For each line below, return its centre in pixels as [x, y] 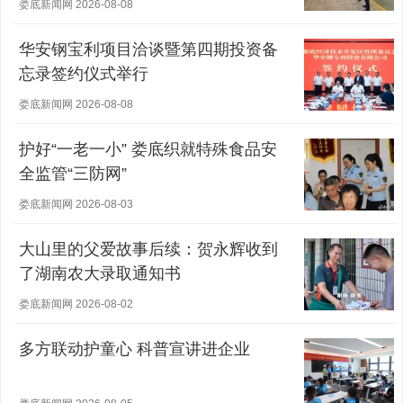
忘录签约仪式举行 [84, 74]
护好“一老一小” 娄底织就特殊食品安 [148, 150]
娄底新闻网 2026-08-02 [76, 304]
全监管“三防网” [73, 174]
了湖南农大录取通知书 [100, 274]
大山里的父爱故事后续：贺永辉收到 [148, 250]
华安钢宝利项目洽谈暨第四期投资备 [148, 50]
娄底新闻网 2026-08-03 [76, 205]
